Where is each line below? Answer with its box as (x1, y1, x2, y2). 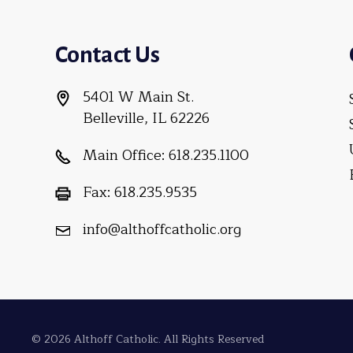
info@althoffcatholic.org (83, 217, 241, 242)
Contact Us (55, 42, 160, 68)
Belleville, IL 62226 (83, 106, 210, 131)
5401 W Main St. (83, 85, 194, 110)
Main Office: (79, 143, 169, 168)
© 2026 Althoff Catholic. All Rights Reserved (32, 329, 264, 348)
